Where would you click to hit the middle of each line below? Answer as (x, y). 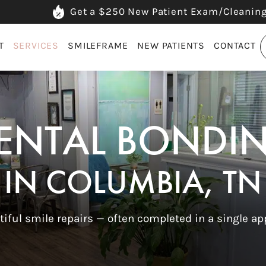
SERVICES (36, 46)
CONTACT (235, 46)
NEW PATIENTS (171, 46)
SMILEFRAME (98, 46)
